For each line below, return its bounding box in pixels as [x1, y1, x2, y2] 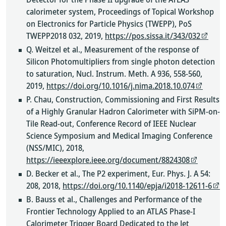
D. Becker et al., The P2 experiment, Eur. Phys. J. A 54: [26, 168, 210, 179]
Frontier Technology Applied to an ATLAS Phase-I [26, 206, 195, 217]
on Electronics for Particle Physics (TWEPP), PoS [26, 18, 192, 29]
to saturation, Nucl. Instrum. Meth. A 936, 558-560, [26, 68, 202, 79]
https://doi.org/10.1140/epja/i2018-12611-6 [63, 180, 212, 191]
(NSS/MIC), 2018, [26, 142, 84, 153]
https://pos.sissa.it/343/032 [105, 30, 200, 41]
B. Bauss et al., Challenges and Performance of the [26, 194, 202, 205]
